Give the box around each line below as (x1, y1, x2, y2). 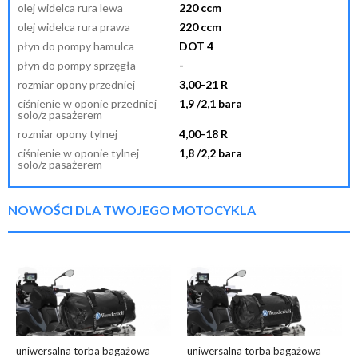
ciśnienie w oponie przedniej (18, 96, 157, 110)
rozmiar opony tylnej (18, 126, 117, 141)
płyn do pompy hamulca (18, 38, 134, 53)
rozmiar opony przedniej (18, 77, 135, 91)
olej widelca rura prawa (18, 19, 130, 34)
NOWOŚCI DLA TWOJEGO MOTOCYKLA (8, 201, 256, 217)
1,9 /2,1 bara (178, 96, 242, 110)
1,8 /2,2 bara (178, 145, 242, 160)
